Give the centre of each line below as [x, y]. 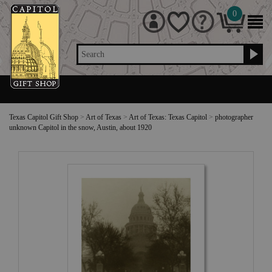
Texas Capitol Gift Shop [44, 117]
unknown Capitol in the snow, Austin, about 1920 [80, 127]
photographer [234, 117]
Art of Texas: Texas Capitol [168, 117]
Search [93, 54]
